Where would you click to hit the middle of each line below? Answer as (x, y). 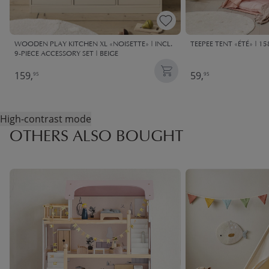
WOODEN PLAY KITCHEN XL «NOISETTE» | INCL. (93, 45)
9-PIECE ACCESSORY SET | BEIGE (66, 54)
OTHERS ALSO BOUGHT (96, 138)
